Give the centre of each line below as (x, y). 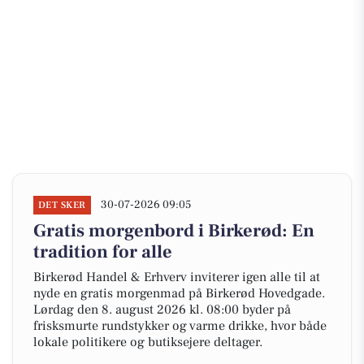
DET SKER (62, 205)
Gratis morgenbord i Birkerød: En (174, 231)
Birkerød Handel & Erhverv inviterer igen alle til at (177, 277)
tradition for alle (103, 252)
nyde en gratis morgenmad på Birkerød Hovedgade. (179, 293)
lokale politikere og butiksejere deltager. (148, 342)
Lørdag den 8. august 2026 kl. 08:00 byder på (162, 310)
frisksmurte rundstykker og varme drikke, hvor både (180, 326)
